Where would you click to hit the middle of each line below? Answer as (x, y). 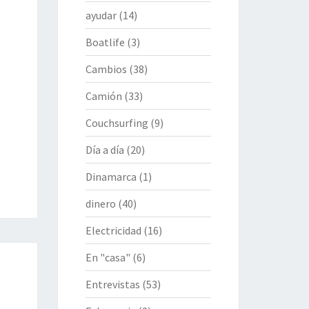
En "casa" (108, 257)
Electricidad (113, 230)
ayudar (101, 15)
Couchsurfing (117, 122)
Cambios (106, 69)
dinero (100, 203)
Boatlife (105, 42)
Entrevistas (112, 284)
